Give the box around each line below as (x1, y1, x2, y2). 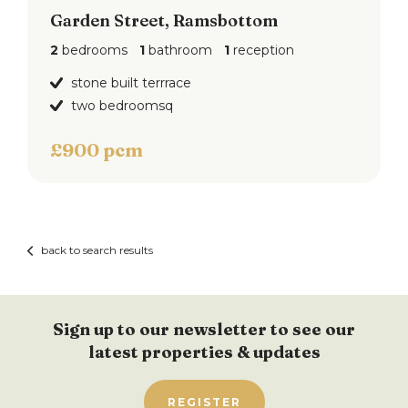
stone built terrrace (71, 75, 191, 91)
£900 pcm (50, 138, 143, 161)
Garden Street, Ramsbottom (50, 10, 278, 31)
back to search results (41, 243, 153, 257)
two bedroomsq (71, 97, 173, 114)
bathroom (145, 42, 212, 58)
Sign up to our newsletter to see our (53, 319, 355, 340)
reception (229, 42, 294, 58)
